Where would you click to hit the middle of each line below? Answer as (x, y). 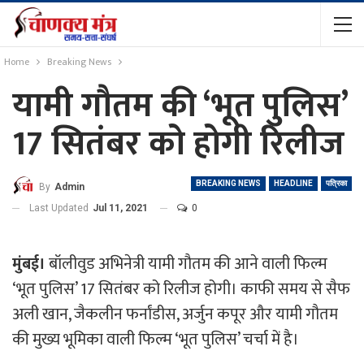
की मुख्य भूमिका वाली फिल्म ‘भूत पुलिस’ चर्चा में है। (156, 339)
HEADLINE (293, 183)
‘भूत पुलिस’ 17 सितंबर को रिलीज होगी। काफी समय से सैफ (181, 289)
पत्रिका (336, 183)
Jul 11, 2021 (120, 208)
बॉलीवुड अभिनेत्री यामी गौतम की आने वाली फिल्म (186, 264)
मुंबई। (29, 264)
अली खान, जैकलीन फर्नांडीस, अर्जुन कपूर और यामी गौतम (175, 314)
